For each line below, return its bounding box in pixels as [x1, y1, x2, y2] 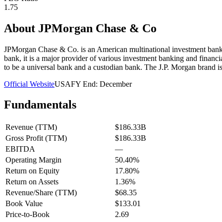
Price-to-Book [5, 210, 50, 219]
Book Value [5, 199, 43, 208]
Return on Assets [5, 177, 58, 186]
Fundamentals [4, 98, 76, 111]
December [100, 79, 132, 88]
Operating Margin [5, 156, 61, 165]
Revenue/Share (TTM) [5, 188, 77, 197]
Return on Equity [5, 166, 59, 175]
